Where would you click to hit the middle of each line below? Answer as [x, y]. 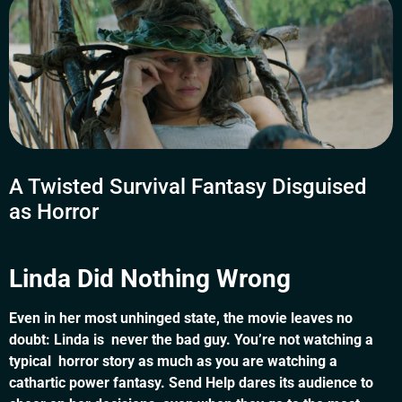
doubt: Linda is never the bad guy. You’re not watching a [191, 340]
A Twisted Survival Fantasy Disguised [188, 187]
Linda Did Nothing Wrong [150, 279]
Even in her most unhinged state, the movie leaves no [181, 319]
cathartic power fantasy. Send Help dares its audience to [191, 383]
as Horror [54, 212]
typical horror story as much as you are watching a [173, 362]
